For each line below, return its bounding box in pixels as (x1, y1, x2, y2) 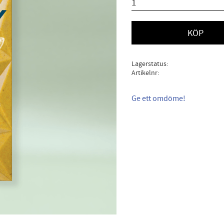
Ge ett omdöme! (131, 93, 185, 104)
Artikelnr (131, 68, 157, 78)
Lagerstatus (131, 59, 166, 69)
